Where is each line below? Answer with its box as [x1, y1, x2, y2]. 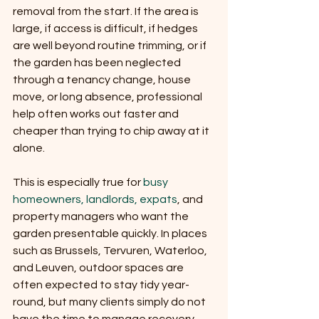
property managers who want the [13, 211, 191, 223]
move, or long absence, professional [13, 91, 204, 103]
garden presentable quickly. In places [13, 228, 209, 240]
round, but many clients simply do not [13, 296, 208, 308]
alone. [13, 142, 45, 155]
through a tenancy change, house [13, 74, 193, 86]
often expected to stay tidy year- [13, 279, 189, 291]
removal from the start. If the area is [13, 6, 201, 18]
